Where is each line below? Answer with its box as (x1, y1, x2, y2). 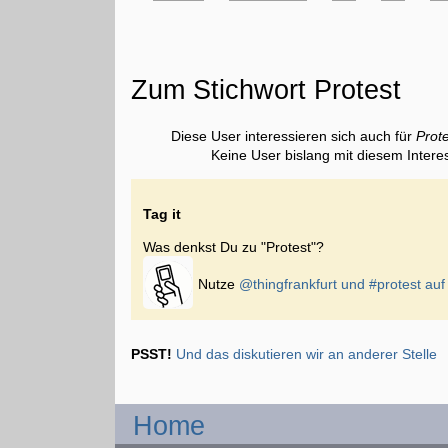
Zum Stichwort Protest (131, 74, 402, 106)
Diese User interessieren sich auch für (171, 128, 417, 145)
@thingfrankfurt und (239, 275, 370, 292)
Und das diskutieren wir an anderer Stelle (176, 345, 438, 362)
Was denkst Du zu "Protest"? (143, 239, 325, 256)
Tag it (143, 206, 182, 223)
